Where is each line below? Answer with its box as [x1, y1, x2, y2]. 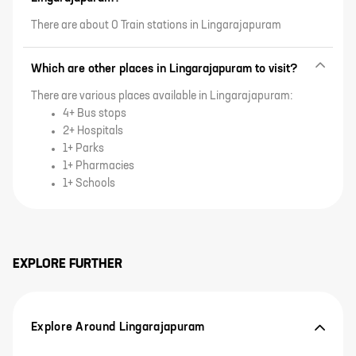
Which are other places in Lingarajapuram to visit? [31, 63, 298, 75]
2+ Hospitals [63, 126, 123, 137]
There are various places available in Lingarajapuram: [31, 91, 292, 102]
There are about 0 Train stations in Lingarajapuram [31, 20, 281, 31]
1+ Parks [63, 143, 104, 154]
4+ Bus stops [63, 108, 126, 119]
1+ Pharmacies [63, 161, 134, 172]
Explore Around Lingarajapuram [31, 321, 205, 333]
